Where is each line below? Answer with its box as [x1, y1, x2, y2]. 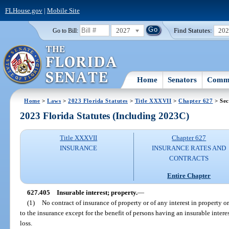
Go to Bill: [52, 27, 78, 34]
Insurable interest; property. [56, 188, 138, 196]
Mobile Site [47, 6, 80, 14]
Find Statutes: [174, 26, 213, 34]
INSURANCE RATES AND [152, 144, 226, 152]
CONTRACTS [169, 154, 209, 163]
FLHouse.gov [5, 6, 42, 14]
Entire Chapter [167, 171, 211, 179]
